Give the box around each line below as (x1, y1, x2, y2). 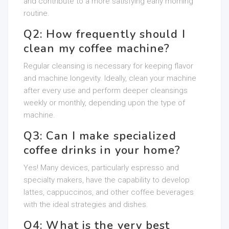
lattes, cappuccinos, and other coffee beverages (24, 188, 194, 197)
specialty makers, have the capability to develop (24, 175, 190, 185)
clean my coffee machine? (24, 41, 170, 56)
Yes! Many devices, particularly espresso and (24, 163, 179, 172)
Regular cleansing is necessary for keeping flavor (24, 61, 193, 71)
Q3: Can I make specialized (24, 128, 176, 144)
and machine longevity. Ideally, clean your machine (24, 74, 196, 83)
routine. (24, 9, 50, 18)
